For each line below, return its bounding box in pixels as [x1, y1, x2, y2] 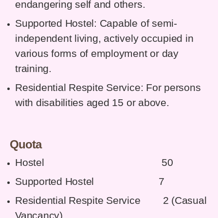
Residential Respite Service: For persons [15, 82, 201, 94]
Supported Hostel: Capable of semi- [15, 18, 177, 30]
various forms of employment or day [15, 48, 179, 60]
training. [15, 63, 52, 75]
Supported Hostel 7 [15, 176, 164, 188]
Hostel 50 [15, 157, 173, 169]
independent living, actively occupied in [15, 33, 194, 45]
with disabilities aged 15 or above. [15, 97, 169, 109]
